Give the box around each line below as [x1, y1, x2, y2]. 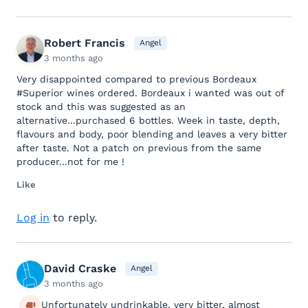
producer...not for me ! [16, 155, 124, 167]
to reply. [49, 210, 97, 224]
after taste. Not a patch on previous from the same [16, 142, 261, 153]
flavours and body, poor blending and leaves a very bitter [16, 128, 287, 140]
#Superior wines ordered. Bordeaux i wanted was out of [16, 87, 284, 98]
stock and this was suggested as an [16, 100, 186, 112]
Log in [16, 210, 49, 224]
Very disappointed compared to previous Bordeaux [16, 73, 256, 85]
